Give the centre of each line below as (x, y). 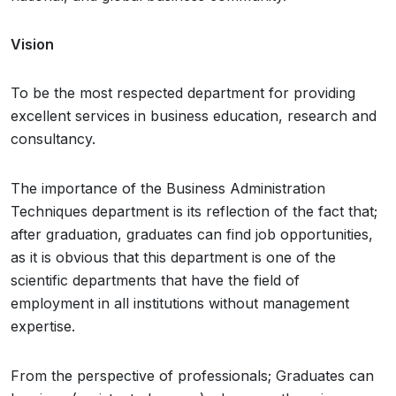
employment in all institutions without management (180, 303)
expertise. (43, 326)
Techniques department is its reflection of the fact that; (194, 211)
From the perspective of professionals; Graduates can (192, 376)
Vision (32, 44)
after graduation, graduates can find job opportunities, (192, 234)
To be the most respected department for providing (183, 93)
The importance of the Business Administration (168, 188)
